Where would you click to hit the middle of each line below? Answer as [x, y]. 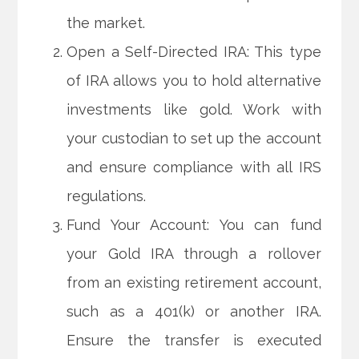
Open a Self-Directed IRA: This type [194, 52]
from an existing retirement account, [194, 283]
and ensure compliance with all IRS [194, 167]
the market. [106, 23]
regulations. [107, 196]
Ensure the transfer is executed [194, 341]
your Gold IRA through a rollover [194, 254]
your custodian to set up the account [194, 139]
